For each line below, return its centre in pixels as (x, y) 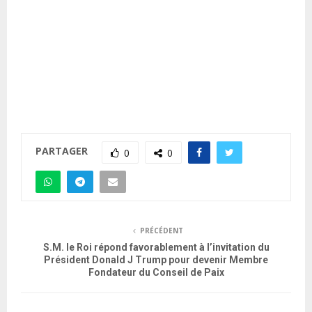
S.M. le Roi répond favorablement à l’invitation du (156, 247)
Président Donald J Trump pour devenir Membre (156, 259)
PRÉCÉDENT (162, 230)
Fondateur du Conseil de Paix (156, 272)
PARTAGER (62, 151)
